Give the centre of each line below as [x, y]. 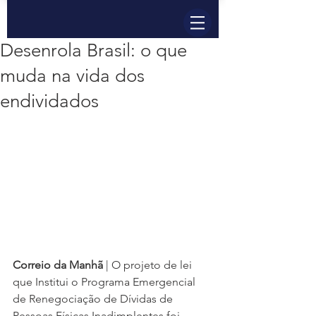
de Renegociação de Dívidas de [94, 299]
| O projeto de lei [149, 265]
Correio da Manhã [58, 265]
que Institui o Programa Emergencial [105, 282]
